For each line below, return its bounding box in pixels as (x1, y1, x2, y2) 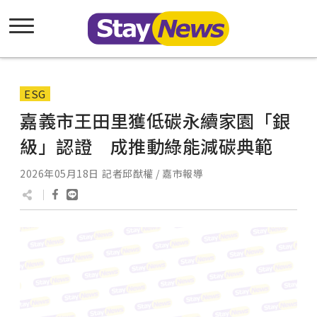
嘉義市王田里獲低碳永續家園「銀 (20, 108, 291, 133)
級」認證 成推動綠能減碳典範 (20, 133, 272, 158)
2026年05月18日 (20, 166, 99, 180)
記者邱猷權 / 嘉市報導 (102, 166, 203, 180)
